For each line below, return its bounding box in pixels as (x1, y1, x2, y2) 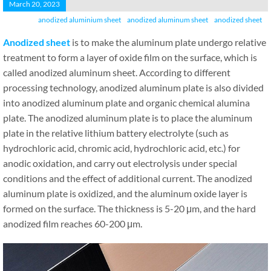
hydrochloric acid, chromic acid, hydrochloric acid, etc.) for (3, 142, 240, 154)
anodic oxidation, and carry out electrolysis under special (3, 157, 237, 169)
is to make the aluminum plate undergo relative (70, 36, 266, 48)
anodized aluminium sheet (38, 15, 121, 24)
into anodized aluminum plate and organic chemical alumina (3, 97, 250, 108)
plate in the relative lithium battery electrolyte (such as (3, 127, 229, 139)
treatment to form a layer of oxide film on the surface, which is (3, 51, 257, 63)
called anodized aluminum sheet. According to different (3, 67, 230, 78)
